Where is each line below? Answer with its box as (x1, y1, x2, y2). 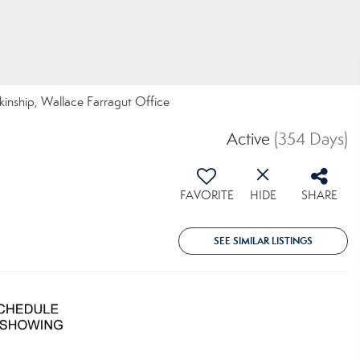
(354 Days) (274, 129, 348, 149)
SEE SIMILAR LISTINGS (214, 235, 313, 247)
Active (227, 129, 270, 149)
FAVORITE (179, 188, 234, 202)
